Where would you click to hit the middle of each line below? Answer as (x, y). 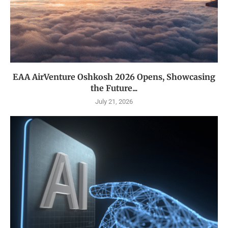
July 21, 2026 (114, 102)
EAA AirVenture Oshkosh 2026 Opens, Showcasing (114, 77)
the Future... (114, 88)
